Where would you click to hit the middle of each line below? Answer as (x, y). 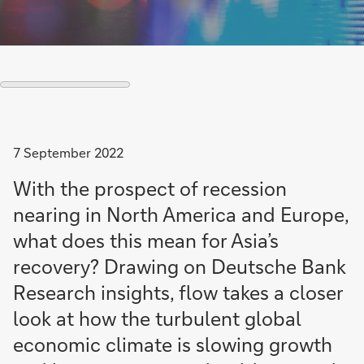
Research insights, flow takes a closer (178, 292)
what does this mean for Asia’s (146, 240)
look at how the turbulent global (157, 318)
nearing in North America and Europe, (181, 214)
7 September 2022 (68, 152)
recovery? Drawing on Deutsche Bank (180, 266)
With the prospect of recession (150, 188)
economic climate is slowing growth (173, 344)
